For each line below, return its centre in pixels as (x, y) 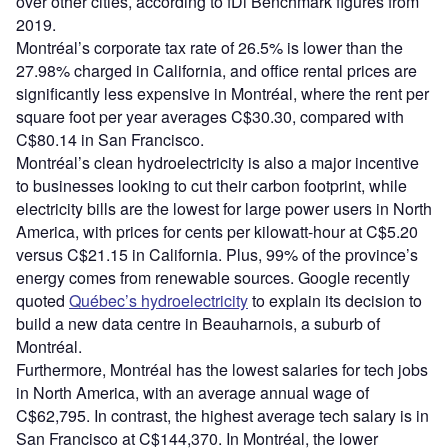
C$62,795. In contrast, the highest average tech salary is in (222, 415)
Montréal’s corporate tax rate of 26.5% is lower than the (209, 47)
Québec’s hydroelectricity (158, 300)
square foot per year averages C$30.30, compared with (210, 116)
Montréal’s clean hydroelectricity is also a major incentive (217, 162)
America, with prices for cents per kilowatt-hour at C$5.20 (217, 231)
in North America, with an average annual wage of (192, 392)
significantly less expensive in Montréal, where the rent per (222, 93)
